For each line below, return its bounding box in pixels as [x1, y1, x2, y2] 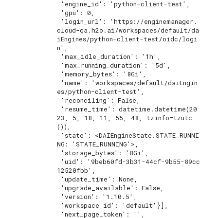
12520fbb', [57, 166, 96, 175]
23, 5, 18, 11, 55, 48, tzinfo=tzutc [57, 113, 192, 122]
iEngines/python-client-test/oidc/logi [57, 35, 198, 43]
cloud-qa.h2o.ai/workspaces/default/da [57, 26, 199, 35]
